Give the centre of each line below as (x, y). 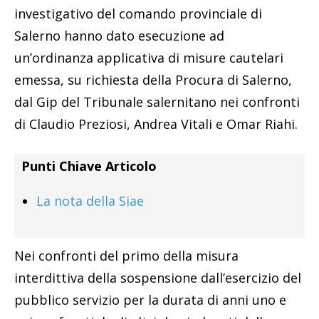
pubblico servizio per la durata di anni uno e (150, 300)
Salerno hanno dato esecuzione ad (119, 36)
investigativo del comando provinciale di (138, 14)
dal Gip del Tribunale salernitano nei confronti (157, 102)
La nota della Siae (90, 201)
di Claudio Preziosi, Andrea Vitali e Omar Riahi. (156, 124)
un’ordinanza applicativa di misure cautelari (149, 58)
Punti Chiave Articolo (89, 166)
